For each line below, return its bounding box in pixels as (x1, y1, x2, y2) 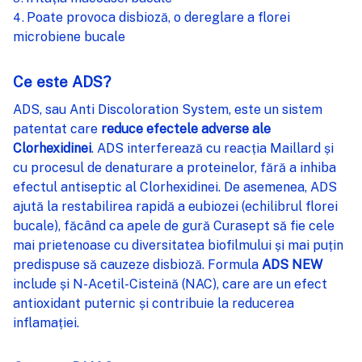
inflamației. (13, 314, 79, 330)
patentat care (13, 120, 101, 137)
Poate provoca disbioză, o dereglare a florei (27, 9, 290, 25)
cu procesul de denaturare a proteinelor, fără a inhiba (13, 159, 336, 175)
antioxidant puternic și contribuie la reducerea (13, 295, 294, 311)
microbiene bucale (13, 28, 125, 44)
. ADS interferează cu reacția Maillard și (91, 140, 334, 156)
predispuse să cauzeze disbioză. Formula (13, 256, 262, 272)
